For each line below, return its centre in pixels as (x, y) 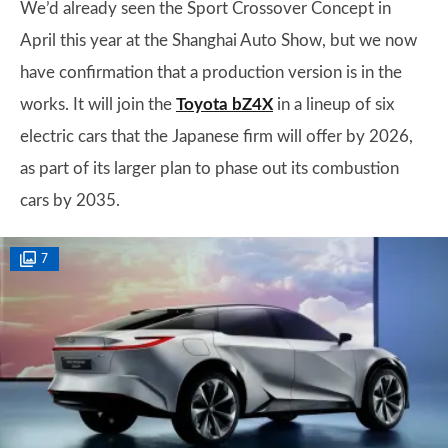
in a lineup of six (333, 104)
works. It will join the (98, 104)
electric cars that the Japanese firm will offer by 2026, (216, 136)
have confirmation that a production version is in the (211, 72)
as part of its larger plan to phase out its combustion (209, 168)
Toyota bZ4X (224, 104)
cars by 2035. (70, 200)
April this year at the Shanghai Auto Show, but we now (218, 40)
